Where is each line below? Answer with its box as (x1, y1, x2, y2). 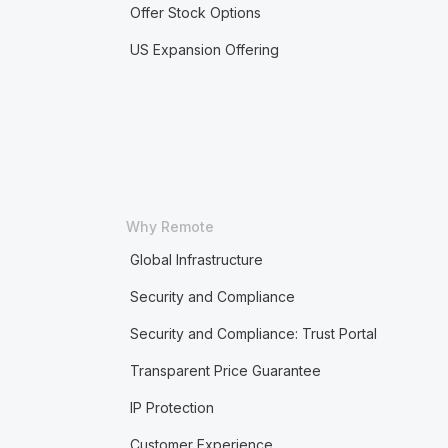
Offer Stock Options (129, 4, 261, 21)
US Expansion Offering (129, 41, 279, 58)
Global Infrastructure (129, 251, 263, 268)
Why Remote (125, 218, 214, 235)
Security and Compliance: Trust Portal (129, 325, 377, 342)
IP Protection (129, 399, 214, 416)
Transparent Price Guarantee (129, 362, 321, 379)
